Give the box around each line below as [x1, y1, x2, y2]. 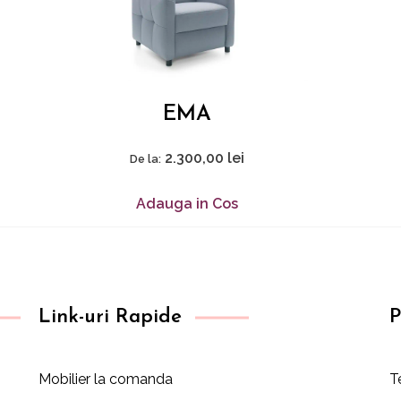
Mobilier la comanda [38, 371, 174, 388]
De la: [129, 152, 161, 166]
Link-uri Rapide [38, 307, 183, 328]
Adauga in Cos [135, 195, 238, 213]
